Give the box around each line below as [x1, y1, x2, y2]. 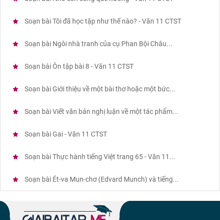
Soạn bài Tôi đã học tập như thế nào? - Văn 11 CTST [23, 17, 181, 26]
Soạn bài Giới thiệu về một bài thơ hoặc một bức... [23, 85, 175, 93]
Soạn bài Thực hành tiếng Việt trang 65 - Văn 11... [23, 153, 175, 161]
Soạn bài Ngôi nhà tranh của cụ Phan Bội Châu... [23, 40, 172, 48]
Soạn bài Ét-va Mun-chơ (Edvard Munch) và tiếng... [23, 175, 179, 184]
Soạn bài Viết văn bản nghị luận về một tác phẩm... [23, 108, 178, 116]
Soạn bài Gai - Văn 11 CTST [23, 130, 107, 138]
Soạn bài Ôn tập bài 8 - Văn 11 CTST [23, 62, 134, 71]
